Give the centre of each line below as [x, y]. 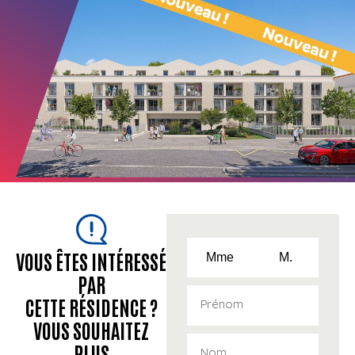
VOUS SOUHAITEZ [92, 329]
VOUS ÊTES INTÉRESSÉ [92, 260]
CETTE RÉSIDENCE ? [91, 306]
